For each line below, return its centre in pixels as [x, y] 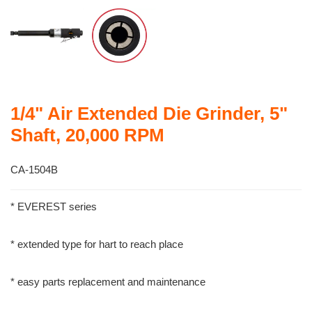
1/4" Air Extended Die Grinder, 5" [149, 114]
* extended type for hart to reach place [97, 244]
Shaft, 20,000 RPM [87, 135]
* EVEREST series [54, 207]
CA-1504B [34, 170]
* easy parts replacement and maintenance [108, 282]
